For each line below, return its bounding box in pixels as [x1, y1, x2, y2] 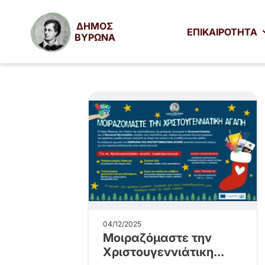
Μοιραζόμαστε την [102, 231, 212, 245]
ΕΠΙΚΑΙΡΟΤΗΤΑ [186, 25, 260, 38]
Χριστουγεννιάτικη [102, 245, 214, 259]
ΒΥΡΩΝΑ [74, 31, 115, 43]
